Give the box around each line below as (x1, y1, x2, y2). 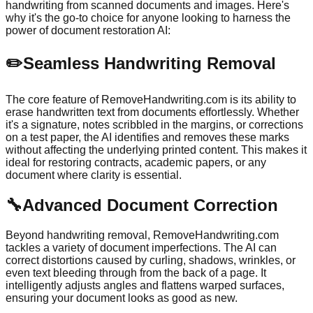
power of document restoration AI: (6, 24, 170, 37)
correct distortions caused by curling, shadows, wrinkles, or (6, 254, 296, 267)
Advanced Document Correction (22, 196, 278, 215)
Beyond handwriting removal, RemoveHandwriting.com (6, 229, 279, 242)
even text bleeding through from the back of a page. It (6, 267, 266, 279)
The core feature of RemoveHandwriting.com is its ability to (6, 94, 296, 106)
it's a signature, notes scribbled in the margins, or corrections (6, 119, 303, 131)
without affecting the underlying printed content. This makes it (6, 144, 307, 156)
